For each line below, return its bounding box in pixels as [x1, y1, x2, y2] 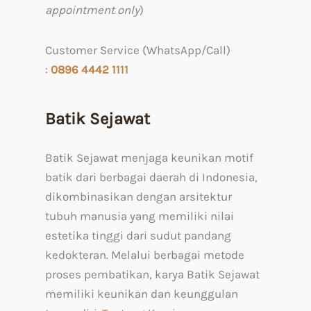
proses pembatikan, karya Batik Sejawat [45, 267, 260, 282]
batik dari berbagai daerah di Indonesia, [45, 170, 258, 185]
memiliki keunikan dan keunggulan [45, 287, 238, 301]
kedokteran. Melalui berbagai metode [45, 248, 244, 262]
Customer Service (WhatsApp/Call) [45, 42, 230, 57]
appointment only [45, 2, 140, 17]
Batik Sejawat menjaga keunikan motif [45, 151, 253, 165]
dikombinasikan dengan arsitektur [45, 190, 232, 204]
